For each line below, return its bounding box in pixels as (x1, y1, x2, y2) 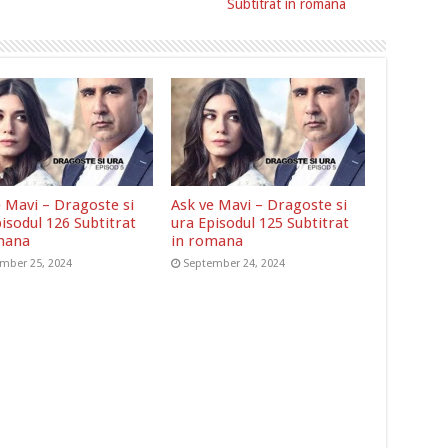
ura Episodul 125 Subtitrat (171, 214, 350, 233)
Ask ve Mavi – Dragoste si (171, 196, 348, 215)
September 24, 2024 (183, 257, 286, 271)
